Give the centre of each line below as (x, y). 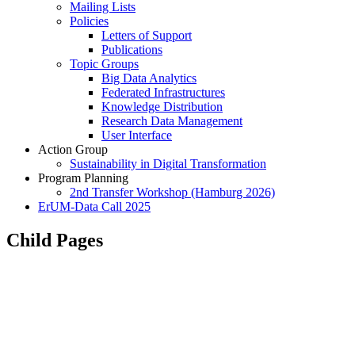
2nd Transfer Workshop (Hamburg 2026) (172, 192)
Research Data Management (172, 120)
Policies (89, 21)
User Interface (137, 135)
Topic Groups (104, 63)
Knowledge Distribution (162, 106)
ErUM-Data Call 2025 (94, 206)
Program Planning (83, 177)
